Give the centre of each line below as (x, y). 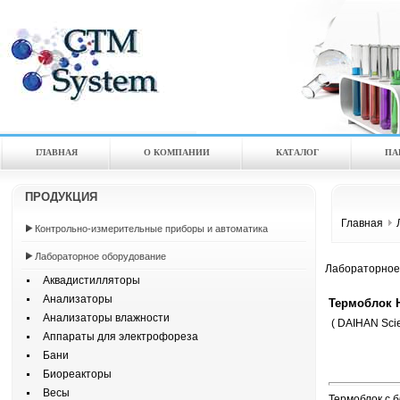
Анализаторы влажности (102, 318)
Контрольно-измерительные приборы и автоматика (151, 229)
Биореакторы (73, 374)
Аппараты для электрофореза (117, 337)
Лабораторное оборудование (100, 256)
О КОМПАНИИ (177, 152)
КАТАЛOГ (297, 152)
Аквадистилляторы (87, 280)
